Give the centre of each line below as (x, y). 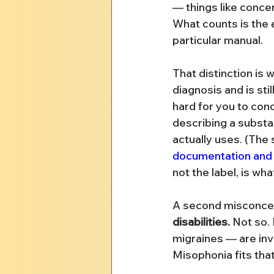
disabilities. (201, 221)
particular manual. (218, 40)
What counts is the (222, 23)
